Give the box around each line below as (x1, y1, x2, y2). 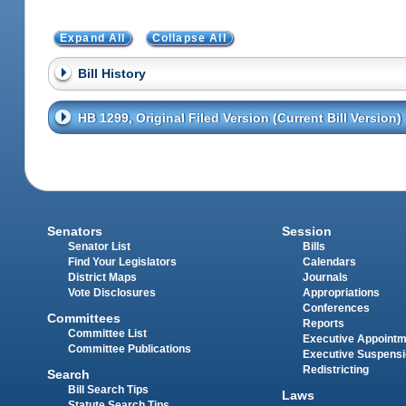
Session (281, 223, 332, 238)
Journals (302, 271, 348, 283)
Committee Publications (68, 343, 192, 355)
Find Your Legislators (68, 256, 178, 267)
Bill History (77, 66, 146, 82)
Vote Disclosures (68, 286, 157, 298)
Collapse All (151, 32, 227, 43)
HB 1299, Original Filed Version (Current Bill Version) (77, 110, 401, 125)
